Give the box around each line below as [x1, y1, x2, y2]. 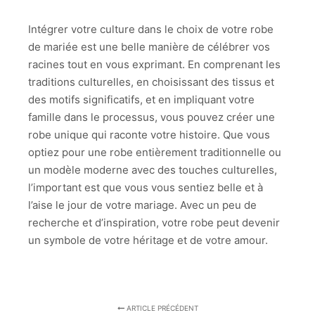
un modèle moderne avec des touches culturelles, [28, 163, 277, 177]
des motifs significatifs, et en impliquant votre [28, 93, 255, 107]
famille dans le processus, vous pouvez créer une [28, 110, 275, 124]
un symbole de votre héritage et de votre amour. [28, 233, 268, 247]
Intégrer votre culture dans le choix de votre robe [28, 22, 274, 37]
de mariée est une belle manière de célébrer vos [28, 40, 270, 54]
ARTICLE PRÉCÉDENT [124, 304, 198, 313]
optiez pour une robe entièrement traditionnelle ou [28, 146, 281, 160]
